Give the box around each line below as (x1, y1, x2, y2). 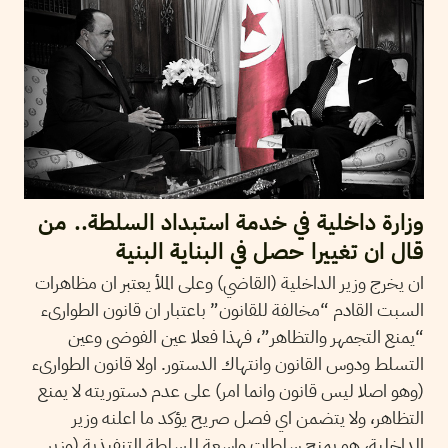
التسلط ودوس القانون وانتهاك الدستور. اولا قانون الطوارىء (32, 349, 424, 377)
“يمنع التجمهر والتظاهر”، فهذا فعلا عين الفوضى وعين (68, 322, 424, 350)
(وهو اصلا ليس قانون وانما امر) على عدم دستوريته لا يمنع (38, 376, 424, 404)
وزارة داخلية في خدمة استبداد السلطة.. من (38, 205, 424, 239)
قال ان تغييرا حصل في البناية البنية (115, 234, 424, 268)
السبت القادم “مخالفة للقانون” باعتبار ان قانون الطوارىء (41, 295, 424, 323)
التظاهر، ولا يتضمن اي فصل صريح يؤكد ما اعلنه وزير (72, 403, 424, 431)
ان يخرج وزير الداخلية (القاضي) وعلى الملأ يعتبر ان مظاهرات (35, 268, 424, 296)
